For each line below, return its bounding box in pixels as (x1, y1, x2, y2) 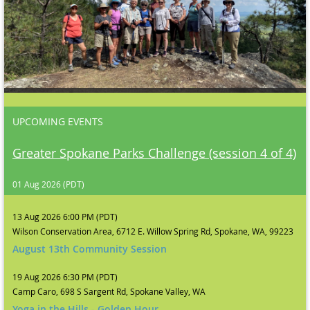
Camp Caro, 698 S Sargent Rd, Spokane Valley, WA (12, 286, 206, 298)
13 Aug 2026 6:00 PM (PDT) (12, 211, 118, 223)
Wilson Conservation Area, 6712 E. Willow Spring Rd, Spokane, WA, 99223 (12, 226, 293, 237)
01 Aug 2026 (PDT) (12, 179, 84, 190)
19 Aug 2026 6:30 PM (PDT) (12, 271, 118, 283)
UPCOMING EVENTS (12, 115, 103, 129)
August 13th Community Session (12, 242, 167, 256)
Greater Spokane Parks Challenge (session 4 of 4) (12, 145, 296, 162)
